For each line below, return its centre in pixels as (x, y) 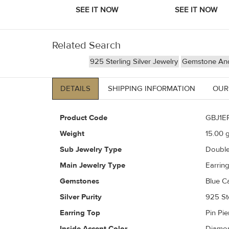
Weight (72, 134)
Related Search (86, 45)
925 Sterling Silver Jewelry (134, 62)
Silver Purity (81, 197)
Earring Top (80, 213)
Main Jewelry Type (93, 166)
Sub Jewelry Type (91, 150)
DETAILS (75, 89)
